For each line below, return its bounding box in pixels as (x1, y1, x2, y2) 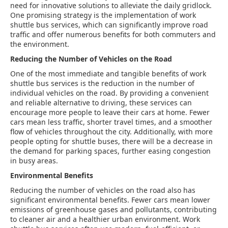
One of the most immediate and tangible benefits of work (10, 69, 206, 78)
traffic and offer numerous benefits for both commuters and (10, 30, 216, 39)
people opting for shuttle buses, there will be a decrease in (10, 136, 213, 146)
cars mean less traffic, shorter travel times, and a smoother (10, 117, 212, 127)
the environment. (10, 39, 69, 49)
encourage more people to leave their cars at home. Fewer (10, 107, 210, 117)
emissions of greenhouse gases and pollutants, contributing (10, 205, 217, 214)
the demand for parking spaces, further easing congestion (10, 146, 211, 156)
